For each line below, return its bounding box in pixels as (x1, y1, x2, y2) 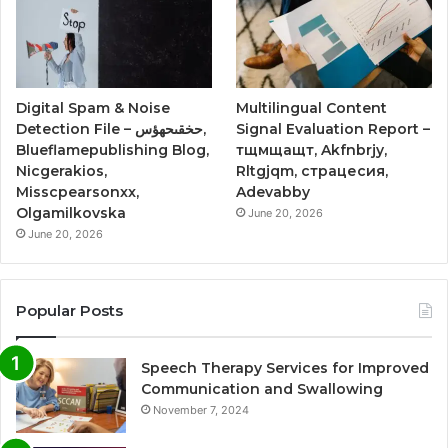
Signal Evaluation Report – (236, 120, 431, 139)
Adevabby (236, 183, 311, 202)
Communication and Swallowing (141, 380, 383, 399)
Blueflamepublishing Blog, (16, 141, 209, 160)
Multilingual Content (236, 99, 388, 118)
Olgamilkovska (16, 204, 126, 223)
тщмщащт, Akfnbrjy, (236, 141, 388, 160)
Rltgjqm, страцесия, (236, 162, 389, 181)
